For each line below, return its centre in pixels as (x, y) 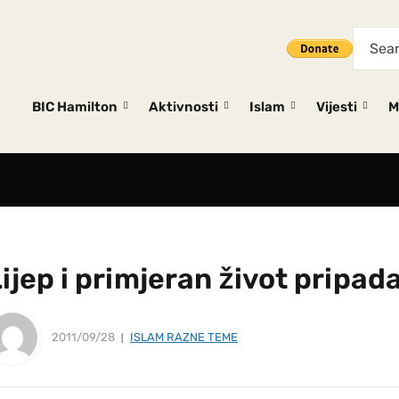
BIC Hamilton (75, 107)
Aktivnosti (183, 107)
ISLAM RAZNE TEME (184, 337)
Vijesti (337, 107)
